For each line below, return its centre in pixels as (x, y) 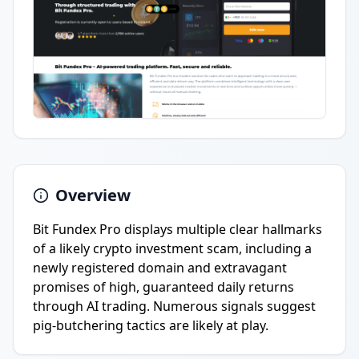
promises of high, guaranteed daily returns (163, 287)
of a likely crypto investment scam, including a (172, 248)
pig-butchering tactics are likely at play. (151, 325)
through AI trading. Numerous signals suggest (174, 306)
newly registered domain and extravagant (160, 268)
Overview (93, 195)
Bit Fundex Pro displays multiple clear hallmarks (177, 229)
